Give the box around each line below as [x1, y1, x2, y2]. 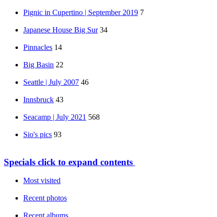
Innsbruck [23, 95, 54, 104]
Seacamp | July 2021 [23, 112, 86, 121]
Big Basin [23, 60, 54, 69]
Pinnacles [23, 43, 52, 51]
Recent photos [23, 194, 67, 202]
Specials [4, 156, 35, 167]
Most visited [23, 176, 61, 185]
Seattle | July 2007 [23, 77, 79, 86]
